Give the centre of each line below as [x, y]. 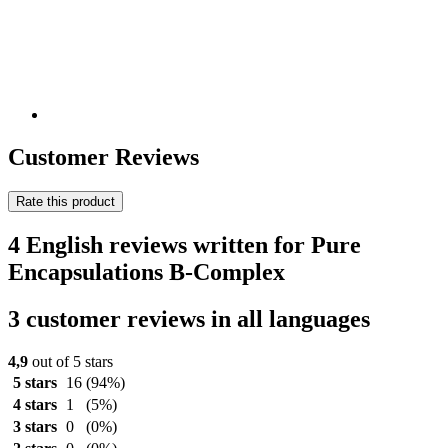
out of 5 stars [70, 361]
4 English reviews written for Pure [184, 244]
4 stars [34, 404]
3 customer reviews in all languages [189, 318]
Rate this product [65, 201]
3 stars [34, 426]
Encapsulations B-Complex [146, 271]
